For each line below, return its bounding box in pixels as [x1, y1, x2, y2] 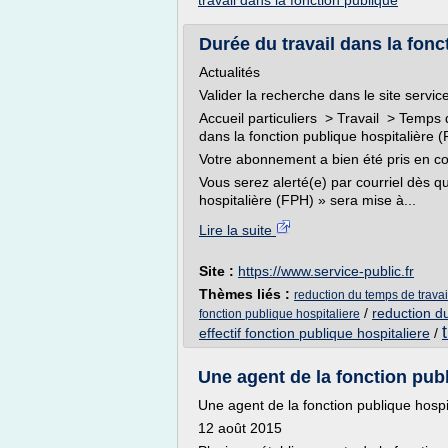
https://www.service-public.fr [238, 263, 414, 279]
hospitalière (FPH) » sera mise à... [199, 192, 416, 208]
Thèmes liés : [199, 286, 294, 302]
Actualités [199, 64, 260, 80]
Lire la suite [199, 222, 276, 238]
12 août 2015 [198, 420, 282, 436]
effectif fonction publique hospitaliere [199, 325, 430, 341]
